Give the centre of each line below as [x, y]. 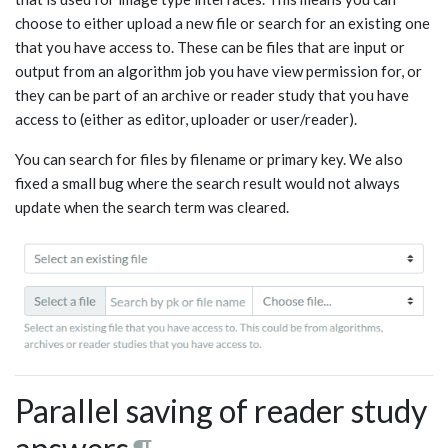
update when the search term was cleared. [152, 206]
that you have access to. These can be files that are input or [210, 46]
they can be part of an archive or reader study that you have [212, 94]
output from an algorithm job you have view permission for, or [218, 70]
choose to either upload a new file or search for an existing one [222, 22]
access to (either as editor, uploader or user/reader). [186, 118]
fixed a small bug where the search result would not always [207, 182]
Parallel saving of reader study [221, 410]
